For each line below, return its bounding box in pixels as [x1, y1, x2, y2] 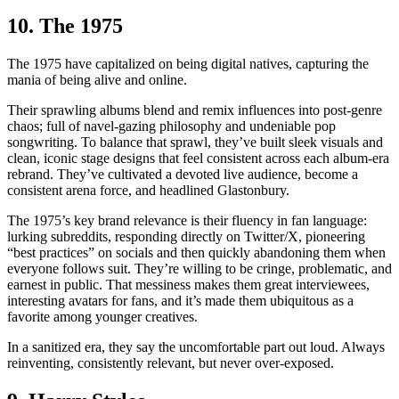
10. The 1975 [7, 14, 123, 38]
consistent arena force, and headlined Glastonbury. [7, 182, 289, 198]
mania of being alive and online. [7, 71, 187, 87]
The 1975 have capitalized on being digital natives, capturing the [7, 55, 369, 71]
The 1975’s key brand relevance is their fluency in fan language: [7, 212, 367, 228]
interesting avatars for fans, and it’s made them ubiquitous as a [7, 292, 354, 308]
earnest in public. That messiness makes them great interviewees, [7, 276, 370, 292]
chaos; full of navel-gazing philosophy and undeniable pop [7, 118, 336, 134]
